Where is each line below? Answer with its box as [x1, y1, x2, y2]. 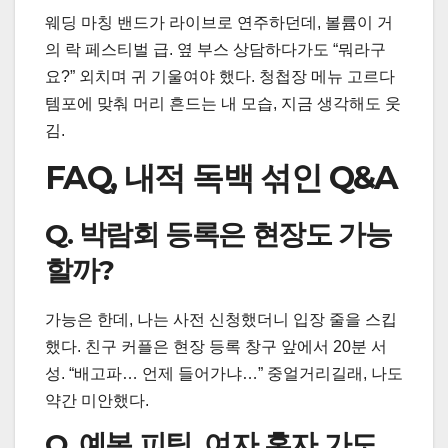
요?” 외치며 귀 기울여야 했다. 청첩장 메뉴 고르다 [45, 67, 395, 85]
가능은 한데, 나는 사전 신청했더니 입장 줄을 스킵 [45, 310, 397, 328]
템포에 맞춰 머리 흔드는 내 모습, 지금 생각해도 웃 [45, 94, 401, 112]
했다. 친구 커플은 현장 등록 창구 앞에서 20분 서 [45, 337, 387, 355]
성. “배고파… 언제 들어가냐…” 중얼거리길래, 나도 [45, 364, 403, 382]
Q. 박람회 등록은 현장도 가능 [45, 216, 392, 251]
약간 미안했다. [45, 391, 149, 409]
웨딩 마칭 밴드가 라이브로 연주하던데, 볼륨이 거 [45, 13, 393, 31]
